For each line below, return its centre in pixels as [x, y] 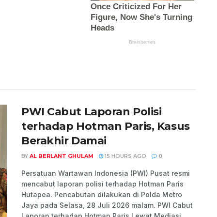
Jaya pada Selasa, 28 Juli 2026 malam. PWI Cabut [107, 205]
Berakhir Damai [64, 140]
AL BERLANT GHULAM [62, 156]
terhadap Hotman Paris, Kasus [106, 126]
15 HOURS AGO [125, 156]
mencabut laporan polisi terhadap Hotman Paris [102, 184]
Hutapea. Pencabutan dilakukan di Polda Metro [102, 194]
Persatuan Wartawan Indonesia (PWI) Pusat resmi [106, 173]
